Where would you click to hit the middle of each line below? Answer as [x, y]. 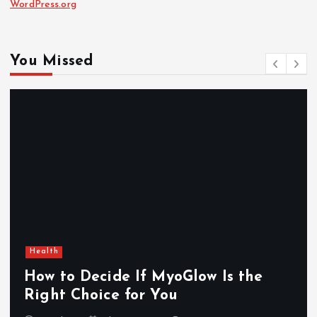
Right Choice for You [101, 295]
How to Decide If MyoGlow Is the [144, 277]
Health [44, 252]
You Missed [52, 62]
